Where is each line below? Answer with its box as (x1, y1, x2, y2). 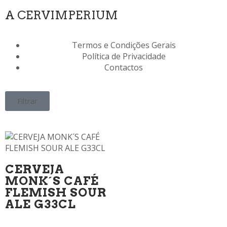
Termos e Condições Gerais (71, 40, 176, 51)
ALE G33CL (5, 197, 76, 212)
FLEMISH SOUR (5, 185, 106, 200)
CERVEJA (5, 162, 64, 177)
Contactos (104, 62, 143, 73)
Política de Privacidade (82, 51, 166, 62)
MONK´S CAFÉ (5, 174, 99, 188)
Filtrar (17, 96, 37, 106)
